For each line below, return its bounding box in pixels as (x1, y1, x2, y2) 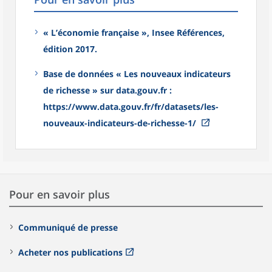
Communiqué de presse (18, 221, 118, 233)
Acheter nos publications (18, 246, 123, 258)
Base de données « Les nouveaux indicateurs (43, 67, 231, 80)
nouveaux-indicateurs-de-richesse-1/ (43, 117, 199, 129)
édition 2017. (43, 42, 97, 55)
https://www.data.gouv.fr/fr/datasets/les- (43, 100, 219, 112)
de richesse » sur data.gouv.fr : (43, 84, 172, 96)
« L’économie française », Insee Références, (43, 26, 225, 38)
